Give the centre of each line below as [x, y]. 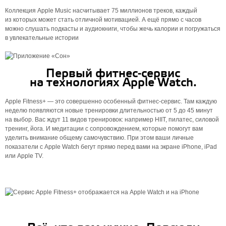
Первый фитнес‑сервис [113, 74]
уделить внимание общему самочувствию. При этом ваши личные [99, 138]
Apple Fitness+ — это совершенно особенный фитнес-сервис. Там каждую [111, 101]
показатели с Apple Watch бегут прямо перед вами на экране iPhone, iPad [111, 147]
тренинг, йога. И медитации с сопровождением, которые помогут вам [104, 129]
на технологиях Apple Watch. [113, 83]
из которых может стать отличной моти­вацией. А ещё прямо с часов [103, 20]
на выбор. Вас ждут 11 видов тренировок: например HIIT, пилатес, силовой [112, 120]
